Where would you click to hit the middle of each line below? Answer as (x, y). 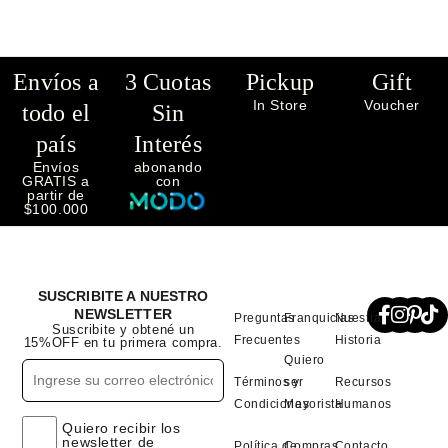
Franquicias (319, 317)
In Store (280, 104)
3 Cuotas (168, 81)
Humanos (363, 403)
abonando (168, 166)
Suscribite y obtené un (123, 329)
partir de (56, 194)
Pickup (280, 81)
